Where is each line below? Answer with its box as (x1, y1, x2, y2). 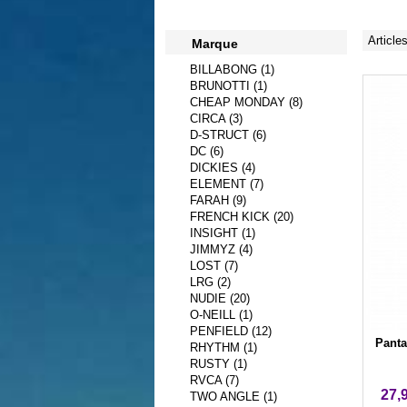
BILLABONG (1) (190, 62, 275, 76)
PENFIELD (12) (190, 323, 273, 338)
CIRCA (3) (190, 111, 243, 125)
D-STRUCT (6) (190, 127, 267, 142)
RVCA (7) (190, 372, 240, 387)
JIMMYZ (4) (190, 242, 253, 256)
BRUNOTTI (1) (190, 78, 268, 93)
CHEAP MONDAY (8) (190, 94, 303, 109)
